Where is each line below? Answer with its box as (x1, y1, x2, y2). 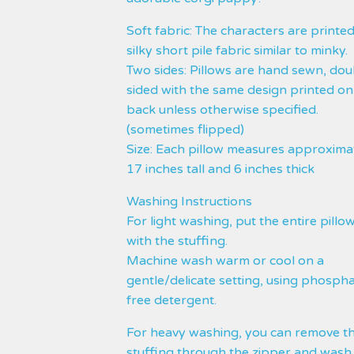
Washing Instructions (126, 194, 252, 209)
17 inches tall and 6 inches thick (126, 161, 314, 177)
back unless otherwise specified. (126, 102, 318, 118)
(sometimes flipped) (126, 122, 244, 137)
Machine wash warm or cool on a (126, 253, 324, 269)
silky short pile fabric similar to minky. (126, 43, 348, 58)
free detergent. (126, 292, 217, 308)
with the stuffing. (126, 233, 228, 249)
